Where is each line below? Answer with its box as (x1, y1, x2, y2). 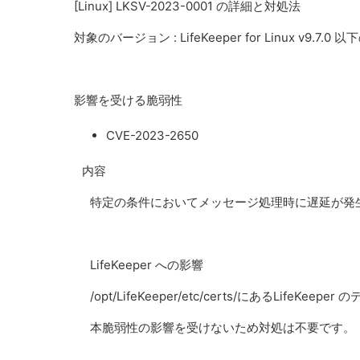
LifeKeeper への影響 (90, 257, 203, 272)
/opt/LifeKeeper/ (90, 288, 182, 304)
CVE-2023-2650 (106, 128, 198, 143)
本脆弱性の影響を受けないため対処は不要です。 (90, 320, 355, 335)
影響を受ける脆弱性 (74, 92, 182, 108)
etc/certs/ (182, 288, 237, 304)
